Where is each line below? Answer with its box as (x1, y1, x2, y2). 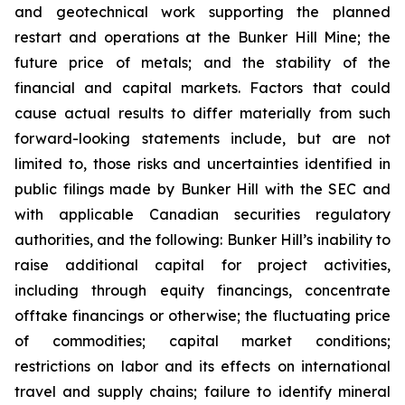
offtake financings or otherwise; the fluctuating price (14, 306, 391, 325)
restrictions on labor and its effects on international (14, 357, 391, 375)
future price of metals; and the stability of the (14, 53, 391, 71)
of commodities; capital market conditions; (14, 332, 391, 350)
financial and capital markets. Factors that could (14, 79, 391, 97)
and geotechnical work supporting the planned (14, 3, 391, 21)
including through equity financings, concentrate (14, 281, 391, 299)
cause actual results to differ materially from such (14, 104, 391, 122)
